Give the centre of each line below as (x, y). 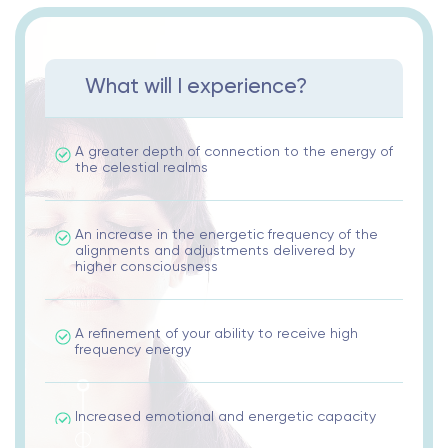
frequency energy (133, 349)
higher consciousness (146, 266)
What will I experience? (196, 85)
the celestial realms (141, 167)
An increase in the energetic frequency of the (226, 234)
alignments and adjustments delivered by (215, 250)
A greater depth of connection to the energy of (234, 151)
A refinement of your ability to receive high (216, 333)
